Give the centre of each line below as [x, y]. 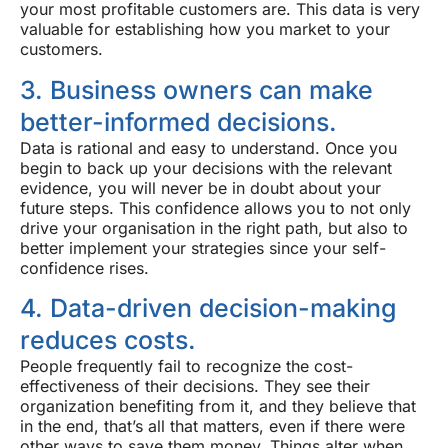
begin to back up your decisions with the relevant [206, 167]
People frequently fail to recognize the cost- [186, 366]
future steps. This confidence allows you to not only [215, 207]
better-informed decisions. [178, 121]
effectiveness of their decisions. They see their [195, 386]
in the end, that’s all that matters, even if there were [212, 426]
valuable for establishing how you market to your [205, 29]
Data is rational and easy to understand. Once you [208, 147]
